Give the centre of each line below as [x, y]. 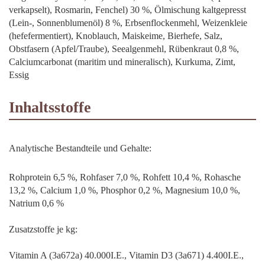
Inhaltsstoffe [50, 107]
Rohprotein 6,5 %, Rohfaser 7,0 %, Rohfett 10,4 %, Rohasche [125, 177]
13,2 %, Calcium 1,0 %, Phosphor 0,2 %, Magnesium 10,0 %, [125, 190]
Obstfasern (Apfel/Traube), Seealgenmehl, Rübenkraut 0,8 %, [124, 49]
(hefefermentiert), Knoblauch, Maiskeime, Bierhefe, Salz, [116, 35]
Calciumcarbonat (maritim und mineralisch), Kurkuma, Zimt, [122, 62]
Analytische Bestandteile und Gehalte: [80, 148]
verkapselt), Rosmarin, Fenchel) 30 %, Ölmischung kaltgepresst [127, 9]
